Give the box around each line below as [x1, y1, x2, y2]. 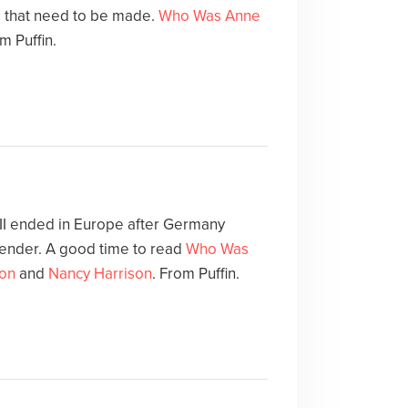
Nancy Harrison [47, 263, 152, 283]
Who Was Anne [158, 6, 260, 26]
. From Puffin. [151, 263, 240, 283]
